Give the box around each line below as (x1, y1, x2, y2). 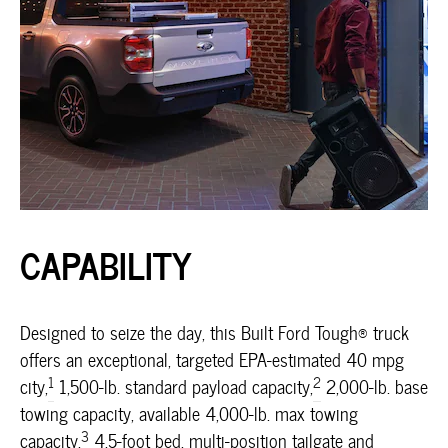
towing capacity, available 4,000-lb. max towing (20, 399, 358, 429)
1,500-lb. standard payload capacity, (54, 372, 313, 402)
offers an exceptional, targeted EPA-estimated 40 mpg (20, 345, 404, 375)
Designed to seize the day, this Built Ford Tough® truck (20, 318, 409, 348)
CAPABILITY (20, 235, 192, 294)
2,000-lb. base (321, 372, 428, 402)
